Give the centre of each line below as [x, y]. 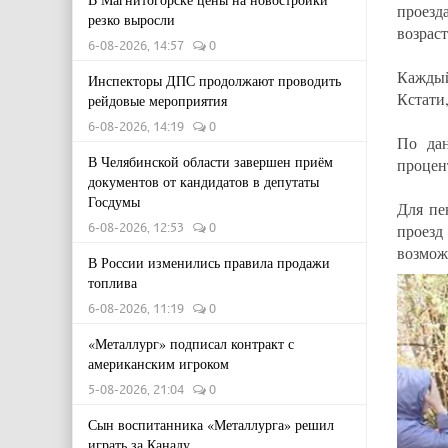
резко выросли [131, 19]
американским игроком [158, 363]
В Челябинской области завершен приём [210, 161]
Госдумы [114, 201]
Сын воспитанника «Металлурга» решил [211, 424]
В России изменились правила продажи [209, 262]
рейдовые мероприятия [157, 100]
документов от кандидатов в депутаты [203, 181]
